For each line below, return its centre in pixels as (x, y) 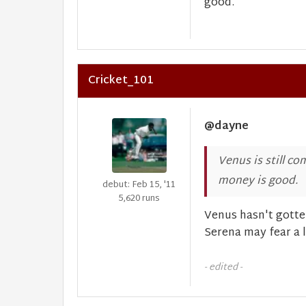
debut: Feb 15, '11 (139, 185)
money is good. (258, 181)
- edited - (223, 267)
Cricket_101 (121, 81)
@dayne (226, 127)
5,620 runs (139, 199)
